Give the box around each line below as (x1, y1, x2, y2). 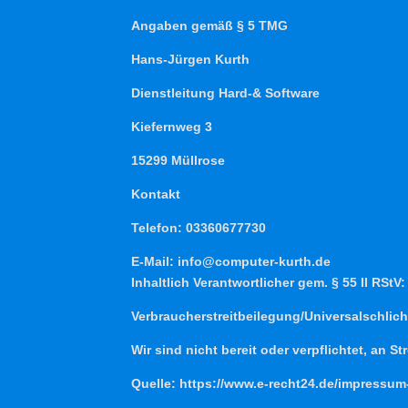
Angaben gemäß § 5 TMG (131, 17, 289, 33)
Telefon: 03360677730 (131, 219, 267, 235)
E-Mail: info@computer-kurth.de (131, 253, 331, 269)
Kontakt (131, 186, 181, 201)
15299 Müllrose (131, 152, 226, 168)
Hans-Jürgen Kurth (131, 51, 250, 66)
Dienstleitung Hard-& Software (131, 85, 321, 100)
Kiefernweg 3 (131, 118, 213, 134)
